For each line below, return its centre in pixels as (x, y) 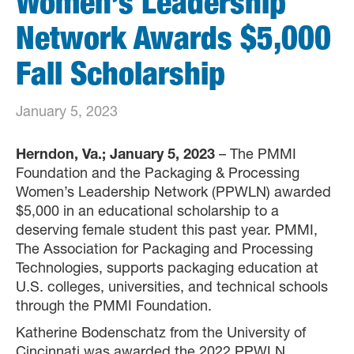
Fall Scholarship (121, 77)
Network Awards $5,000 (173, 42)
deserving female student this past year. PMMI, (167, 232)
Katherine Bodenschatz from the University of (161, 334)
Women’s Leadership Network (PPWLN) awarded (173, 194)
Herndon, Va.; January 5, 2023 (115, 156)
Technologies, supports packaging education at (167, 269)
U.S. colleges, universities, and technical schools (172, 288)
